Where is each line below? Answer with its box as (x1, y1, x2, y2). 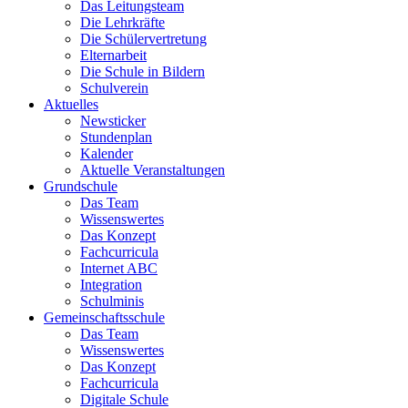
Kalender (80, 145, 133, 161)
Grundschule (44, 178, 117, 194)
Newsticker (80, 112, 146, 128)
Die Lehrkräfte (80, 14, 165, 30)
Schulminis (80, 292, 144, 309)
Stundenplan (80, 128, 152, 145)
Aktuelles (44, 96, 98, 112)
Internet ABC (80, 260, 158, 276)
